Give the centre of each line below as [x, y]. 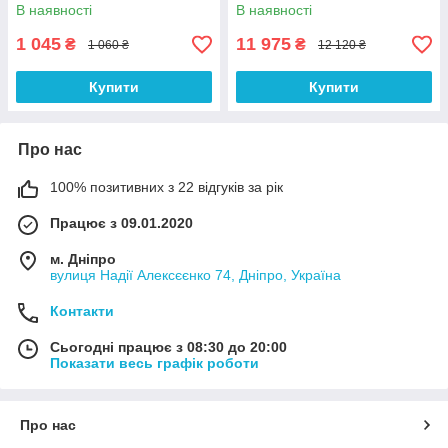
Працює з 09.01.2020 [121, 223]
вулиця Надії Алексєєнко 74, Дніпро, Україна [195, 275]
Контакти [82, 311]
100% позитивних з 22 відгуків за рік [166, 187]
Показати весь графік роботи [154, 363]
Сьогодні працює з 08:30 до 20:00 [168, 347]
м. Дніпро [83, 259]
